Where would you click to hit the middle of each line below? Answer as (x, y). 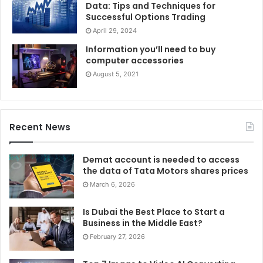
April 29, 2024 (115, 31)
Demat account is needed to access (161, 160)
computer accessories (135, 61)
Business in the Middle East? (143, 223)
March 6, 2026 (112, 185)
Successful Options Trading (146, 17)
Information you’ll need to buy (151, 50)
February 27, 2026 (117, 237)
